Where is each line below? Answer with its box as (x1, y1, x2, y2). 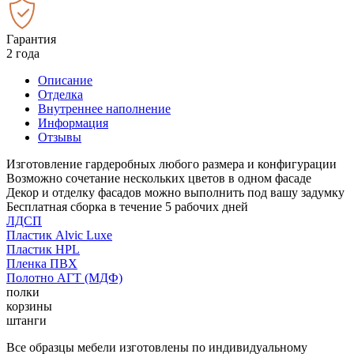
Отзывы (38, 130, 81, 144)
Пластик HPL (6, 242, 80, 256)
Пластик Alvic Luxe (6, 228, 112, 242)
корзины (6, 299, 52, 313)
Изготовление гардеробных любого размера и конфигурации (6, 156, 337, 171)
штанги (6, 313, 47, 327)
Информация (38, 115, 108, 130)
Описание (38, 73, 92, 87)
